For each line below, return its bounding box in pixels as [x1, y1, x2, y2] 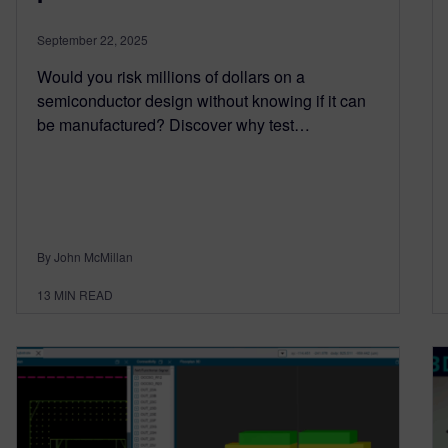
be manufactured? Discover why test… [37, 113, 310, 137]
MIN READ [54, 286, 113, 304]
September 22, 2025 [37, 31, 148, 49]
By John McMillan [37, 248, 133, 266]
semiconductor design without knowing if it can [37, 89, 366, 113]
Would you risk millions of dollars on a [37, 65, 305, 89]
